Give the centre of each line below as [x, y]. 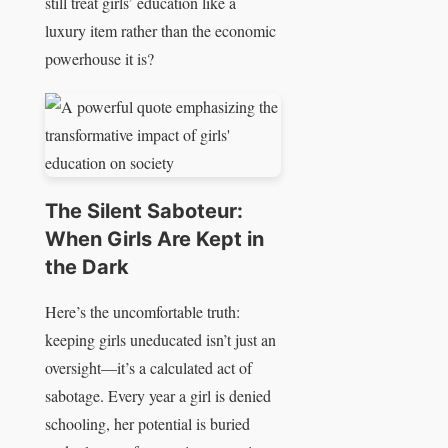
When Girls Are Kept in [154, 239]
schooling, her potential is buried [147, 423]
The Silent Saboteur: [144, 211]
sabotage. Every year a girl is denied [158, 395]
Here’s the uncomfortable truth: [142, 311]
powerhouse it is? [99, 59]
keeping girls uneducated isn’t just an [160, 339]
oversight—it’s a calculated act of [148, 367]
